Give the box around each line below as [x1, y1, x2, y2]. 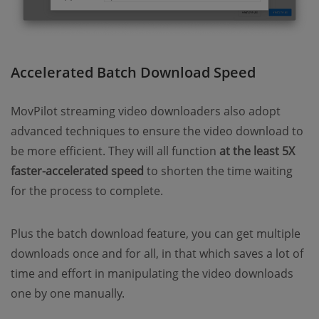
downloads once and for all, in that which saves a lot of [11, 246, 303, 262]
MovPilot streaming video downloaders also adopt [11, 103, 281, 120]
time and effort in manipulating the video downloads [11, 266, 293, 282]
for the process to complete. [11, 183, 163, 199]
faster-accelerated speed [11, 163, 144, 179]
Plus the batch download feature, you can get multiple [11, 226, 300, 242]
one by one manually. [11, 286, 125, 302]
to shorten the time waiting [144, 163, 293, 179]
